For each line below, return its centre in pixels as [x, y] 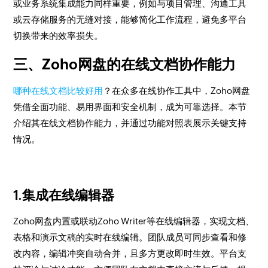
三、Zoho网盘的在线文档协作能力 [125, 64]
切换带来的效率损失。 [58, 36]
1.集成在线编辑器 [64, 195]
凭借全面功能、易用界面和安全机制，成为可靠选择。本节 [130, 107]
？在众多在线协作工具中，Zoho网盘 [177, 91]
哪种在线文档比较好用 [58, 91]
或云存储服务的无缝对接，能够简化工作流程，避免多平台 [130, 19]
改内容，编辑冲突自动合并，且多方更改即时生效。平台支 [130, 253]
